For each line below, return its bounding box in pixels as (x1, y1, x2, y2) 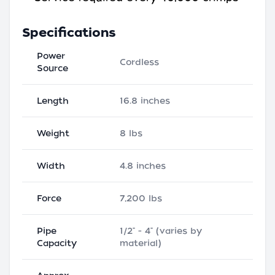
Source (37, 63, 68, 73)
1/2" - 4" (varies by (120, 226, 202, 236)
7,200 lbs (120, 193, 162, 203)
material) (120, 238, 161, 248)
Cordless (120, 57, 159, 67)
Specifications (22, 25, 116, 40)
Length (37, 96, 69, 106)
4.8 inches (120, 161, 166, 171)
